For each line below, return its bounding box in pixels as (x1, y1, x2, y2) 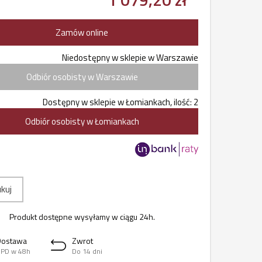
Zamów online (56, 26, 109, 39)
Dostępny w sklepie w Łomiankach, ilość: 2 (43, 95, 198, 109)
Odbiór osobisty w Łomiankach (25, 115, 139, 128)
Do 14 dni (72, 246, 103, 257)
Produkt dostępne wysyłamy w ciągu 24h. (9, 211, 155, 223)
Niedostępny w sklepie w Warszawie (62, 51, 198, 64)
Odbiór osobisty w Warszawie (26, 70, 138, 84)
